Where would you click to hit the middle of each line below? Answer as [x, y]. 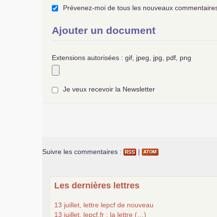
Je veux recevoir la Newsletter [109, 89]
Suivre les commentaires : [83, 151]
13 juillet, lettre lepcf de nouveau [104, 205]
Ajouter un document [104, 31]
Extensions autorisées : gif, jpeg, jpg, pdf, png [122, 58]
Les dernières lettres [97, 185]
